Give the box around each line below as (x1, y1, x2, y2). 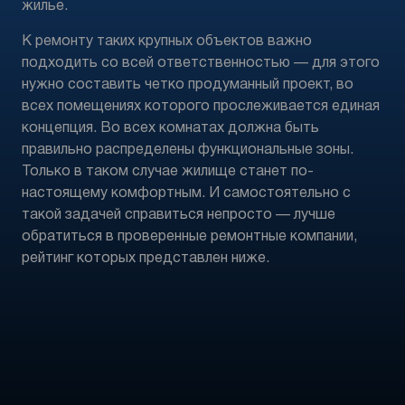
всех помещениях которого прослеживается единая (22, 100, 380, 113)
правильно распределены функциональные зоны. (22, 144, 353, 156)
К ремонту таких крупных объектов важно (22, 35, 312, 48)
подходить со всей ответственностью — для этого (22, 57, 380, 70)
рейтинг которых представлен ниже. (22, 252, 269, 265)
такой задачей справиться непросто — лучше (22, 209, 335, 221)
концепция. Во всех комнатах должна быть (22, 122, 319, 135)
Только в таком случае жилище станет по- (22, 165, 314, 178)
